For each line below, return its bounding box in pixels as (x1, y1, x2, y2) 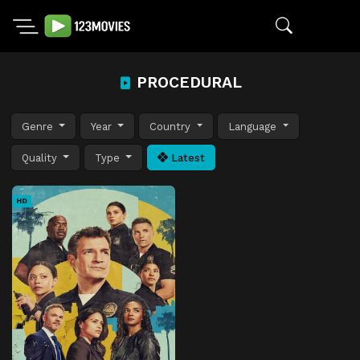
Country (149, 120, 194, 133)
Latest (168, 151, 206, 164)
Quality (22, 151, 60, 164)
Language (228, 120, 280, 133)
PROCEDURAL (131, 73, 242, 92)
